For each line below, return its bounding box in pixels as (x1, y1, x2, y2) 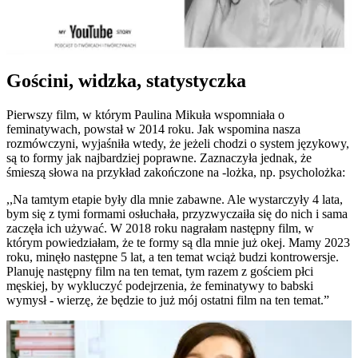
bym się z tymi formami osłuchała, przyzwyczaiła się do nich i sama (6, 207, 348, 221)
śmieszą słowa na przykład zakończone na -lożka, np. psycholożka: (6, 165, 348, 179)
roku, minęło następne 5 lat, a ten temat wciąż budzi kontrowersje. (6, 250, 339, 264)
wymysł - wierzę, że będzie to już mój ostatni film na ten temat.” (6, 293, 332, 307)
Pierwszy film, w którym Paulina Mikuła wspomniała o (6, 108, 284, 121)
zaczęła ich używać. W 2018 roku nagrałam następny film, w (6, 221, 314, 235)
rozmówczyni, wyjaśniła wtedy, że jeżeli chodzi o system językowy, (6, 137, 349, 150)
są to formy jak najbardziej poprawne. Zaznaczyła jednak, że (6, 151, 312, 165)
